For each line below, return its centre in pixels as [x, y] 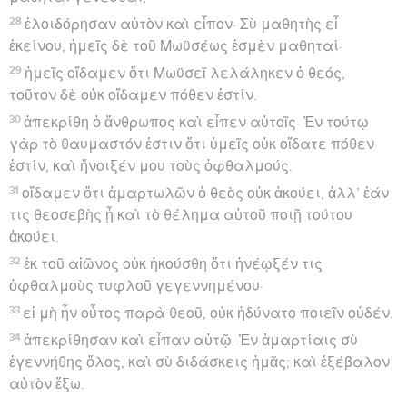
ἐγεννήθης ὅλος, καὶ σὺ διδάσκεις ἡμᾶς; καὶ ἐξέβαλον [199, 362]
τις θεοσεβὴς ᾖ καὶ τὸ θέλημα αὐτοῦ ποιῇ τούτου [181, 215]
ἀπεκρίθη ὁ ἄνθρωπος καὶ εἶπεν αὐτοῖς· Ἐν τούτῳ [197, 122]
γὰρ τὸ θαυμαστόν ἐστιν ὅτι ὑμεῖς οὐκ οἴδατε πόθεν [192, 144]
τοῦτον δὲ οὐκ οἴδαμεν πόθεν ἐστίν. [133, 95]
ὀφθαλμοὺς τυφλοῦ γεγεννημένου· [136, 286]
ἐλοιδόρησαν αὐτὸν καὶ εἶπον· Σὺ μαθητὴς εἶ [182, 24]
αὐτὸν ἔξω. [47, 384]
